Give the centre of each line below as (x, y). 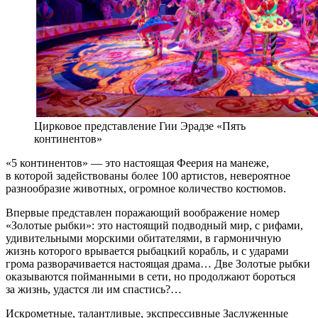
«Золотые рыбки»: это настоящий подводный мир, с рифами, (154, 225)
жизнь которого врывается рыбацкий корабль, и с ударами (147, 251)
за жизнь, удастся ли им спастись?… (94, 289)
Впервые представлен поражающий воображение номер (143, 212)
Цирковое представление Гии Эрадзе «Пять (140, 126)
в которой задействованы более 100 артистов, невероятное (148, 175)
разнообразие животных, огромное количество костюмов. (146, 188)
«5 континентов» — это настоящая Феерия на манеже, (137, 163)
